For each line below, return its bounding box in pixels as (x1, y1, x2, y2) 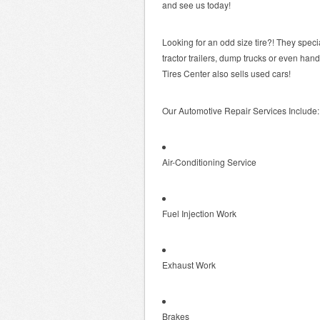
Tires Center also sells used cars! (162, 67, 291, 79)
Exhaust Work (162, 259, 216, 271)
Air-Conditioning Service (162, 156, 256, 168)
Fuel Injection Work (162, 207, 236, 219)
